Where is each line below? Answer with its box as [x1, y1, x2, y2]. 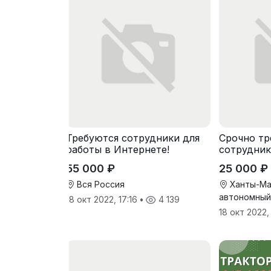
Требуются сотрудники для [66, 132, 200, 145]
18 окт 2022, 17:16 [66, 194, 140, 205]
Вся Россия [74, 179, 125, 190]
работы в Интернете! [66, 143, 169, 156]
